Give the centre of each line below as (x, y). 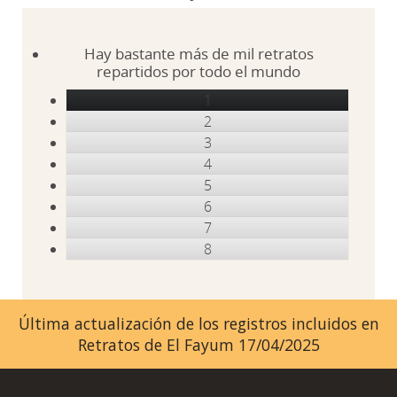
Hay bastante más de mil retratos (198, 54)
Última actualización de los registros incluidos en (198, 323)
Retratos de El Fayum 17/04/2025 (198, 345)
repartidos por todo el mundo (198, 71)
